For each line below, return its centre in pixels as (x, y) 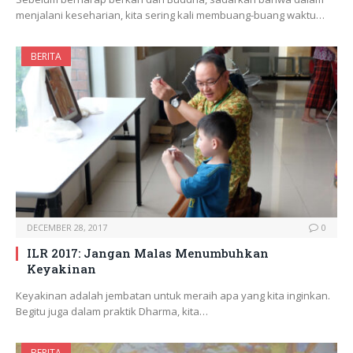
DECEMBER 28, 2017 (67, 228)
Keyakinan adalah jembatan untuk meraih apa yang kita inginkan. (173, 296)
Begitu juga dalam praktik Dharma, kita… (112, 312)
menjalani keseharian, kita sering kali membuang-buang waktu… (170, 15)
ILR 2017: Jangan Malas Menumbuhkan (148, 253)
